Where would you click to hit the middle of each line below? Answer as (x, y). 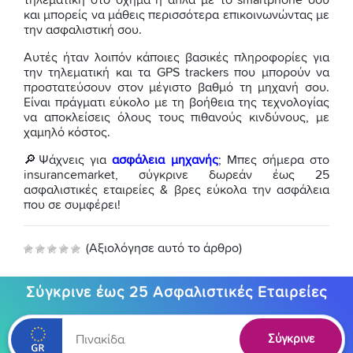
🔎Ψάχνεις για (68, 160)
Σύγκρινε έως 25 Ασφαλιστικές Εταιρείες (176, 293)
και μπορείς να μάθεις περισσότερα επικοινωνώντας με (176, 15)
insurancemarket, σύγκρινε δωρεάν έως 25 (176, 175)
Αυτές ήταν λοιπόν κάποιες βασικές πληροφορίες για (176, 58)
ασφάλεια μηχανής (165, 160)
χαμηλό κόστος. (67, 133)
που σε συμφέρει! (72, 205)
